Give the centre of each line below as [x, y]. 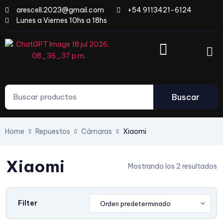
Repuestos [53, 131]
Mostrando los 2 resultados [172, 166]
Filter [27, 203]
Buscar [185, 97]
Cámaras [97, 131]
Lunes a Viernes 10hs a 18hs [61, 20]
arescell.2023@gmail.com [60, 10]
